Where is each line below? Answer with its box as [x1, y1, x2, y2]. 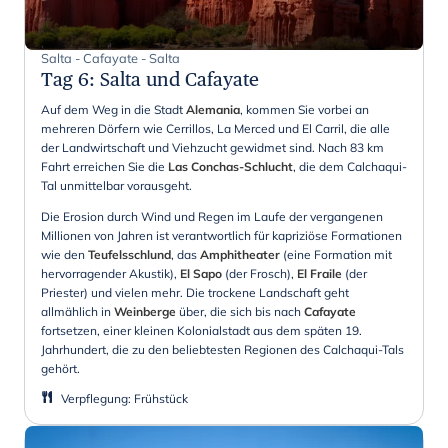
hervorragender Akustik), [41, 265, 180, 281]
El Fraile [297, 265, 342, 281]
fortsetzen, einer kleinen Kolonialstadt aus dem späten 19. [41, 322, 362, 338]
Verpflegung [61, 390, 128, 406]
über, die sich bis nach [176, 303, 304, 319]
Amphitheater [200, 246, 280, 262]
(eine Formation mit [280, 246, 392, 262]
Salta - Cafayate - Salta [41, 49, 180, 66]
